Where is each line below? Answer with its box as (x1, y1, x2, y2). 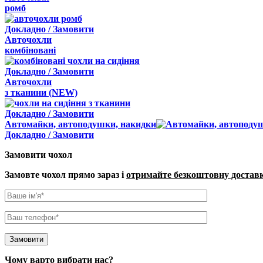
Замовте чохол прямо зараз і (5, 170, 126, 180)
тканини (11, 87, 46, 98)
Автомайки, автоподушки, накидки (5, 119, 156, 130)
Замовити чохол (5, 150, 72, 160)
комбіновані (5, 45, 56, 56)
